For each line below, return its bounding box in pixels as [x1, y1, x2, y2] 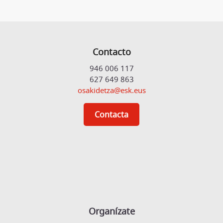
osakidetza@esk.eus [77, 85, 146, 96]
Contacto [92, 46, 131, 58]
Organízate [88, 205, 135, 218]
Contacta [95, 109, 128, 120]
